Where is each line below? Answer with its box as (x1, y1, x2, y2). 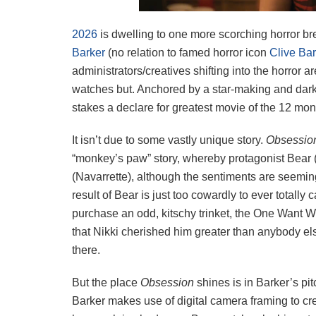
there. (72, 244, 100, 257)
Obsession (140, 276, 197, 289)
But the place (72, 276, 140, 289)
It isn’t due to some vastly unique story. (72, 134, 266, 147)
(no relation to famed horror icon (105, 47, 269, 59)
